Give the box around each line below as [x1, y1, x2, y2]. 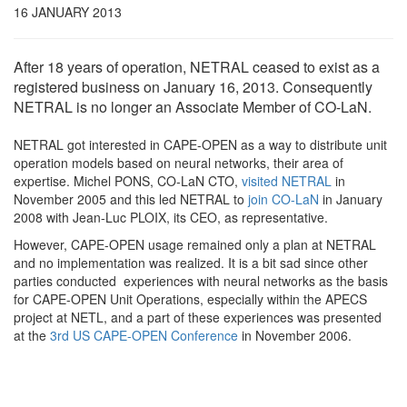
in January [319, 190, 382, 208]
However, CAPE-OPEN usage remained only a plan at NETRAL [14, 235, 376, 253]
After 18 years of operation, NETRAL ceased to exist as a [14, 56, 380, 77]
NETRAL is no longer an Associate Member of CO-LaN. [14, 96, 372, 117]
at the [14, 326, 50, 344]
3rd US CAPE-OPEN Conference [50, 326, 238, 344]
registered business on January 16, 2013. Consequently [14, 76, 372, 97]
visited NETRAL [238, 172, 332, 190]
